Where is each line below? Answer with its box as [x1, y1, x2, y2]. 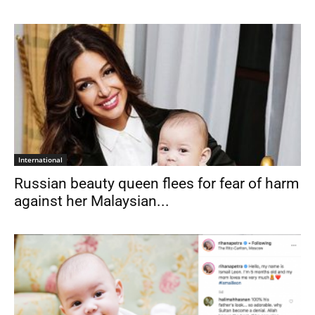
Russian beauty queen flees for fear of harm [14, 174, 299, 192]
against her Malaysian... [14, 192, 169, 210]
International [18, 154, 63, 165]
